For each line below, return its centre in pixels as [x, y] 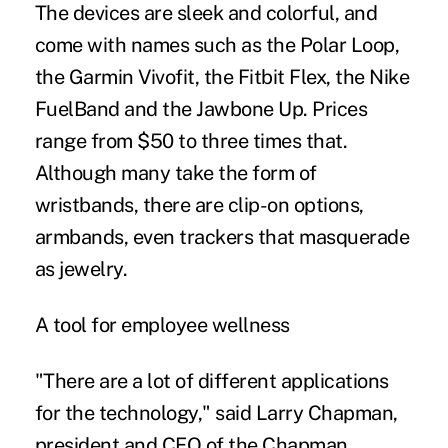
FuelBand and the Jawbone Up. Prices [201, 108]
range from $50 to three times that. [191, 140]
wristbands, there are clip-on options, [199, 204]
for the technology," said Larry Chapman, [216, 412]
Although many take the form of [175, 172]
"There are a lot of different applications [211, 380]
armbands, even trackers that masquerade [222, 236]
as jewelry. [81, 268]
